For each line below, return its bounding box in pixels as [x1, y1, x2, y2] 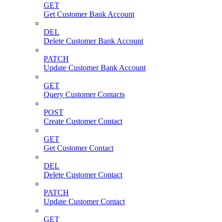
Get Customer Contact [44, 143, 113, 152]
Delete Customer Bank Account [44, 36, 143, 45]
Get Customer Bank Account [44, 9, 134, 18]
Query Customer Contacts [44, 90, 125, 99]
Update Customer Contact [44, 197, 125, 206]
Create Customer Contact [44, 116, 122, 125]
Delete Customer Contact [44, 170, 122, 179]
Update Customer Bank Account [44, 63, 146, 72]
